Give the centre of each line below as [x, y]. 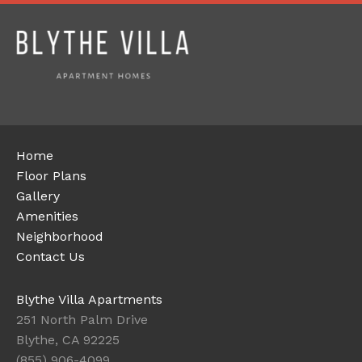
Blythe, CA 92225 [68, 339]
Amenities [47, 216]
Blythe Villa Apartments [89, 299]
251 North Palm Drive [82, 319]
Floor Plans [51, 175]
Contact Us [51, 256]
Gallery [38, 196]
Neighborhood [60, 236]
